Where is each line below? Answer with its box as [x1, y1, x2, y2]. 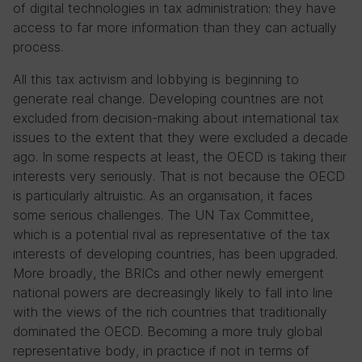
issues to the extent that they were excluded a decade [13, 129, 348, 145]
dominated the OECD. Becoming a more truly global [13, 323, 322, 339]
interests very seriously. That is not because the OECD [13, 168, 345, 184]
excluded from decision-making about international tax [13, 110, 339, 126]
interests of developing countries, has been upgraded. [13, 246, 338, 262]
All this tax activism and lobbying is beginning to [13, 71, 299, 87]
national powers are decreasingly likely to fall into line [13, 284, 333, 301]
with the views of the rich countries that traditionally [13, 304, 327, 320]
